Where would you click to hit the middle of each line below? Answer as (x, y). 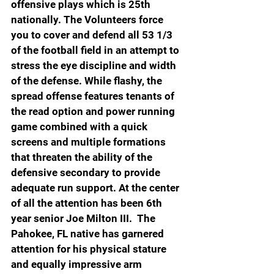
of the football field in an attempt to (96, 50)
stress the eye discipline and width (95, 65)
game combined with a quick (80, 126)
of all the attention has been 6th (88, 203)
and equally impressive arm (78, 264)
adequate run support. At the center (96, 187)
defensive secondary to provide (87, 172)
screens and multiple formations (90, 142)
